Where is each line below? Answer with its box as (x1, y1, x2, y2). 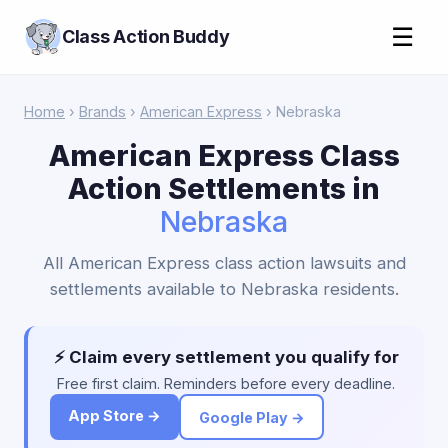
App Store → (68, 407, 161, 424)
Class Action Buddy (62, 26, 230, 47)
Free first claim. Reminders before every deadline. (57, 375, 395, 392)
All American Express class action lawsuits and (42, 253, 406, 273)
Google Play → (198, 408, 305, 426)
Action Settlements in (68, 171, 380, 206)
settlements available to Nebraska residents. (49, 279, 399, 299)
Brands (79, 103, 126, 120)
